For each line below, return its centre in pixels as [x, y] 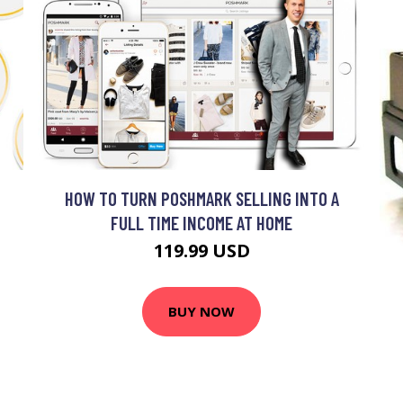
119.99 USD [201, 250]
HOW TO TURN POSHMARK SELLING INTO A [201, 198]
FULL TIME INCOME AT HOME [201, 222]
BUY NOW [201, 312]
